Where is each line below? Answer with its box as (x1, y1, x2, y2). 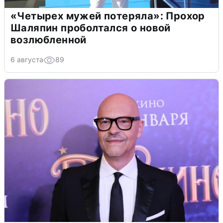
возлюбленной (10, 34, 87, 46)
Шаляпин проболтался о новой (10, 22, 171, 34)
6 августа (10, 55, 43, 64)
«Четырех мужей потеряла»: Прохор (10, 10, 205, 22)
